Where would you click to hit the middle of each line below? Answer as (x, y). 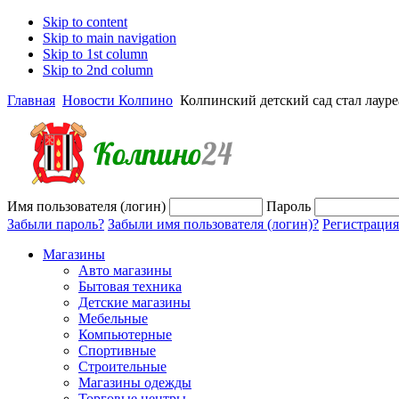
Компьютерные (125, 334)
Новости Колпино (118, 100)
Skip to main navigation (110, 38)
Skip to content (85, 22)
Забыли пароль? (56, 224)
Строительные (122, 366)
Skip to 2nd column (98, 70)
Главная (31, 100)
